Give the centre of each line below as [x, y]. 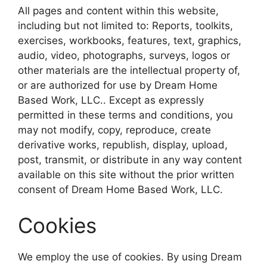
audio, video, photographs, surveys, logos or [124, 56]
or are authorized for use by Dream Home [118, 86]
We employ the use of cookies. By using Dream [130, 257]
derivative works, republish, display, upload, [123, 145]
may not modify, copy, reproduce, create [114, 130]
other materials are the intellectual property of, [129, 71]
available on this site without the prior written [126, 175]
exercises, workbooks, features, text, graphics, [130, 41]
